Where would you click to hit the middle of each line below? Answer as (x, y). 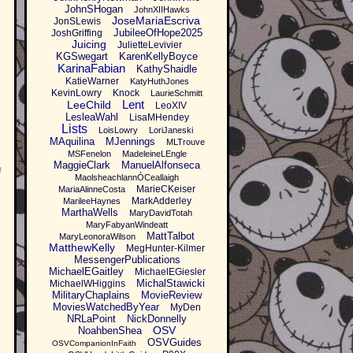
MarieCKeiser (166, 190)
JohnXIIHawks (162, 10)
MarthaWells (90, 213)
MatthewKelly (82, 248)
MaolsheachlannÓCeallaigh (127, 178)
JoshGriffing (77, 33)
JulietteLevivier (150, 45)
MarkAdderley (161, 201)
